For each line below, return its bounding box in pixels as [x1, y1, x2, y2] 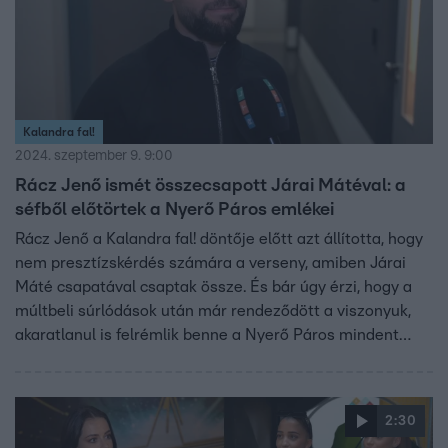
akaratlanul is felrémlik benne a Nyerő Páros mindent [15, 327, 399, 344]
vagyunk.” [15, 399, 87, 416]
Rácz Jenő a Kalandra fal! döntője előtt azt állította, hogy [15, 231, 423, 248]
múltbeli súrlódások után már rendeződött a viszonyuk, [15, 303, 411, 320]
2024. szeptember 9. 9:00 [15, 149, 173, 164]
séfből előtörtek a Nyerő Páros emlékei [15, 201, 334, 220]
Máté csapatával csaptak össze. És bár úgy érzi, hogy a [15, 279, 412, 296]
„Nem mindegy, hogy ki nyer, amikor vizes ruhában [15, 375, 375, 392]
